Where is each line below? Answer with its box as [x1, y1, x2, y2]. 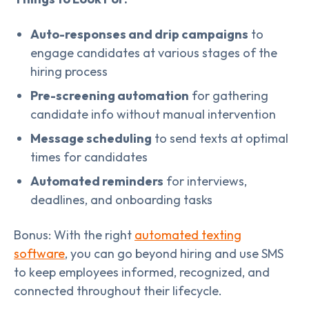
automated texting [134, 226, 241, 243]
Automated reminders [30, 172, 163, 189]
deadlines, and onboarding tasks [30, 191, 212, 208]
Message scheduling [30, 130, 152, 146]
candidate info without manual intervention [30, 106, 276, 122]
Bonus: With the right [14, 226, 134, 243]
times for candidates [30, 148, 148, 165]
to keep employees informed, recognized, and [14, 263, 270, 280]
